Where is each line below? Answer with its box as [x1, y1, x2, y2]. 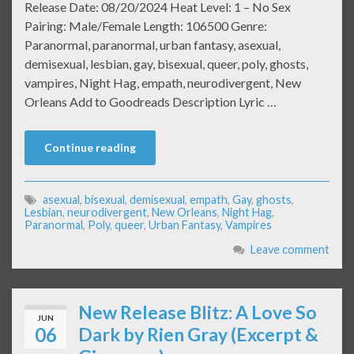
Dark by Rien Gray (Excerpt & [78, 323, 318, 346]
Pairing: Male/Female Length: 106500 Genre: [24, 18, 267, 34]
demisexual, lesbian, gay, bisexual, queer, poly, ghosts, [24, 56, 308, 72]
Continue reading [44, 141, 136, 155]
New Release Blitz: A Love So [78, 301, 317, 324]
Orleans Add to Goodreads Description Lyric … [24, 94, 277, 110]
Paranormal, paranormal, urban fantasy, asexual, [24, 37, 281, 53]
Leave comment [250, 243, 330, 257]
